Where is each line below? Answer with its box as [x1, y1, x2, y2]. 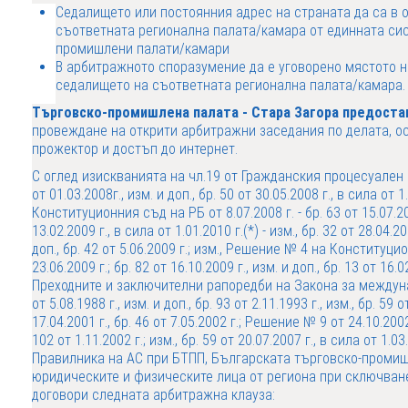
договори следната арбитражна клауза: [32, 386, 275, 403]
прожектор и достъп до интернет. [32, 140, 238, 158]
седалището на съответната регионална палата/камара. [56, 76, 405, 94]
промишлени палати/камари [56, 40, 229, 57]
